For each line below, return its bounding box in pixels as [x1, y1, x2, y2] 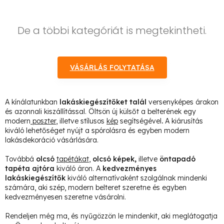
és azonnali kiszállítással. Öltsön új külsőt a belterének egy [5, 107, 196, 116]
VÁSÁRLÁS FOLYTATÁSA [69, 63, 154, 72]
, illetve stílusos [56, 116, 106, 125]
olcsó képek [92, 154, 134, 163]
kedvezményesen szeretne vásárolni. [5, 192, 126, 201]
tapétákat [56, 154, 89, 163]
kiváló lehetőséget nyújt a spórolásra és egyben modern [5, 126, 189, 135]
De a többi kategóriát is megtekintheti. [17, 23, 206, 37]
